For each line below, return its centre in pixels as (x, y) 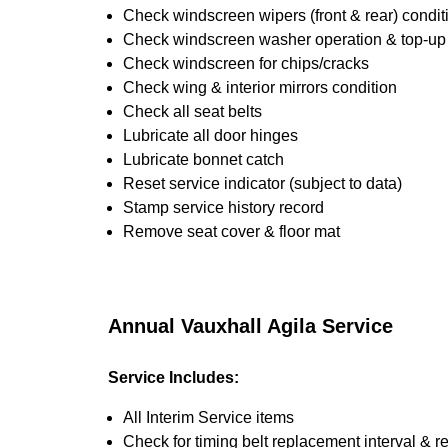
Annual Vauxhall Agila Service (250, 326)
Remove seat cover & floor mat (231, 231)
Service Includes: (173, 377)
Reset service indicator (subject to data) (262, 183)
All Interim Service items (208, 417)
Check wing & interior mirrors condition (260, 87)
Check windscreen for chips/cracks (246, 63)
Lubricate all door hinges (210, 135)
